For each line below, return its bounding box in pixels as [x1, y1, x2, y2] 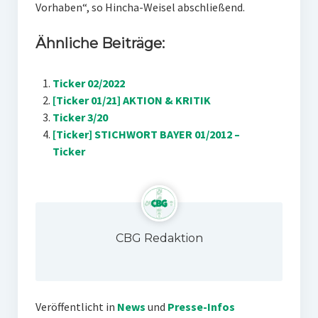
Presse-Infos [167, 300, 235, 314]
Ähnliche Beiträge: [35, 35, 165, 52]
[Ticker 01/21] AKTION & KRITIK [52, 93, 211, 107]
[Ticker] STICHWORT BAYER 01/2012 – [52, 127, 240, 141]
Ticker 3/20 [52, 110, 108, 124]
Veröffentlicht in [35, 300, 115, 314]
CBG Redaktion [115, 231, 203, 245]
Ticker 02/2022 [52, 76, 125, 90]
